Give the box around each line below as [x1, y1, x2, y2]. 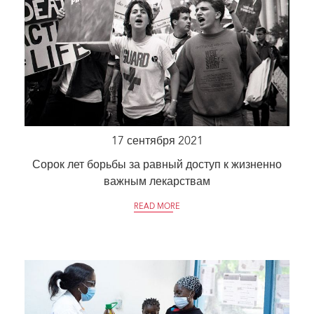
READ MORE [134, 203, 180, 212]
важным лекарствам [104, 177, 210, 189]
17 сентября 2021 [111, 136, 203, 148]
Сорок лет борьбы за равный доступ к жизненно [32, 160, 282, 172]
